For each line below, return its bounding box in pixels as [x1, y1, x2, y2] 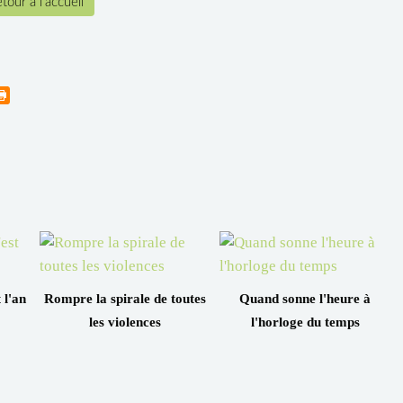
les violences [89, 314, 161, 329]
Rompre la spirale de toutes [44, 291, 206, 306]
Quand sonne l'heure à [239, 291, 371, 306]
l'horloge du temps [250, 314, 360, 329]
